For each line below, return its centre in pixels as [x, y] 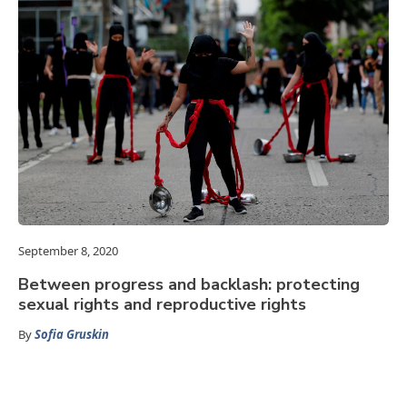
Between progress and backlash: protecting [189, 285]
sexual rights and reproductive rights [162, 305]
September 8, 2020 [68, 251]
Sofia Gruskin [72, 335]
